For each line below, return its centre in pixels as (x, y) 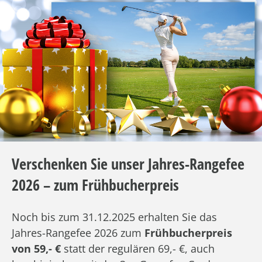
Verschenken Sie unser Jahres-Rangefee (128, 163)
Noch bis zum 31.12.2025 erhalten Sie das (114, 217)
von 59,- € (36, 248)
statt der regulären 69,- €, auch (138, 248)
